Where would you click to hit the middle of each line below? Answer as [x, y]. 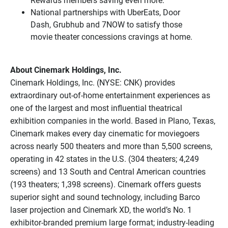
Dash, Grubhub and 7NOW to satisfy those [106, 24]
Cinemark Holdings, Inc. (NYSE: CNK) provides [93, 82]
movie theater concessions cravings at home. [111, 37]
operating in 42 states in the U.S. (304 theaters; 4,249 [105, 159]
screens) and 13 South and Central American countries [108, 172]
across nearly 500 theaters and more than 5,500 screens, [111, 146]
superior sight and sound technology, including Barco [105, 197]
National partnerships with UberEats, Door [105, 12]
